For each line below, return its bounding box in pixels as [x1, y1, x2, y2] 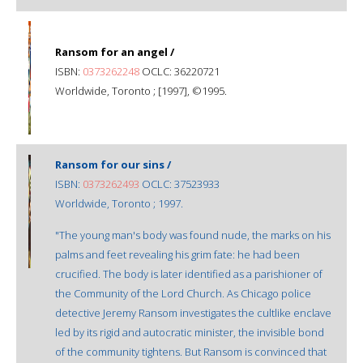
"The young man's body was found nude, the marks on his [55, 227, 331, 242]
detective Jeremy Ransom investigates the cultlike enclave [55, 305, 331, 320]
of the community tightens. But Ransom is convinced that [55, 344, 327, 359]
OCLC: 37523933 [139, 176, 220, 191]
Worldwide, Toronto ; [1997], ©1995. [55, 83, 227, 98]
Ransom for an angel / [55, 44, 174, 59]
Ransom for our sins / [55, 156, 171, 172]
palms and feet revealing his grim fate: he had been [55, 246, 300, 262]
